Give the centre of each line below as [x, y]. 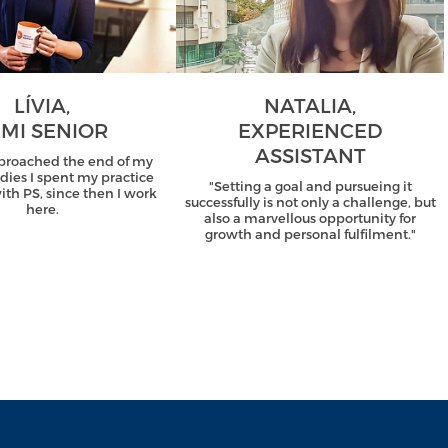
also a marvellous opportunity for [310, 218]
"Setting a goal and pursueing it [310, 186]
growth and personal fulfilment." [310, 234]
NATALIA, [310, 105]
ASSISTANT [310, 155]
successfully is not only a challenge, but [310, 202]
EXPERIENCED [310, 130]
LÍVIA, [42, 105]
